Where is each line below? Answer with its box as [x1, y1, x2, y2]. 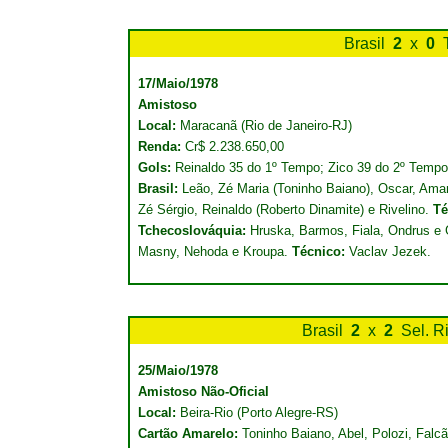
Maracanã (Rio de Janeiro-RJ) [180, 118, 352, 133]
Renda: [138, 139, 185, 154]
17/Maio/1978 [138, 76, 218, 91]
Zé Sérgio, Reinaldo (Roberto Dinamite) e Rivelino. [138, 202, 433, 217]
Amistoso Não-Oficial [138, 384, 269, 399]
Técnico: [292, 244, 345, 259]
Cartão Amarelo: [138, 426, 238, 441]
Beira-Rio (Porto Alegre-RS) [180, 405, 338, 420]
